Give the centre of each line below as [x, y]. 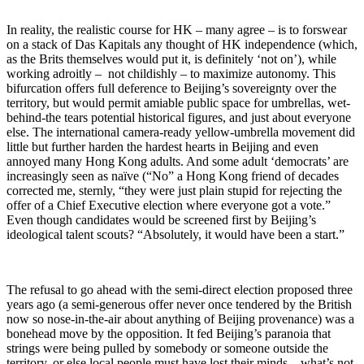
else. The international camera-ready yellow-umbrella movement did [181, 132]
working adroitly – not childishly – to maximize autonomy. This [171, 73]
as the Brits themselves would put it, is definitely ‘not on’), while [171, 58]
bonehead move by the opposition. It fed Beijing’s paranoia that [169, 333]
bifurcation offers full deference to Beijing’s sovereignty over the [171, 88]
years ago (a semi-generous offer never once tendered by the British [179, 304]
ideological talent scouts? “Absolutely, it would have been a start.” [175, 234]
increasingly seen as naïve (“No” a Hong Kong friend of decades [173, 175]
